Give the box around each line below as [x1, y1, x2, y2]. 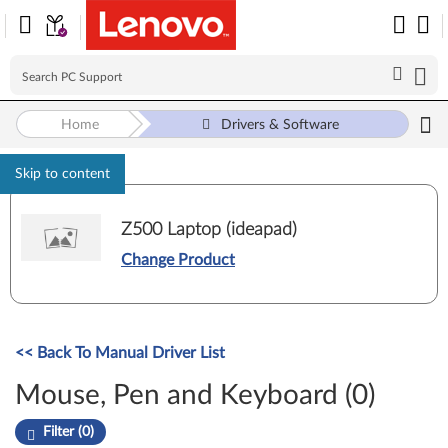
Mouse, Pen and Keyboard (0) [15, 381, 375, 409]
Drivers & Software [221, 118, 340, 132]
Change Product [121, 251, 235, 268]
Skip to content [15, 167, 110, 181]
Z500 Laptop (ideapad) [121, 220, 297, 239]
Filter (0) [43, 425, 94, 439]
